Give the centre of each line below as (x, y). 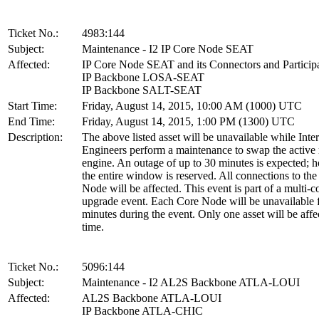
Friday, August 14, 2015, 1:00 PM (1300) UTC (188, 121)
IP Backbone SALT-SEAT (142, 90)
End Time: (31, 121)
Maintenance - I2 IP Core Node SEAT (168, 48)
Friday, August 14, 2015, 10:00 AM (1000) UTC (192, 105)
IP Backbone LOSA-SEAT (143, 77)
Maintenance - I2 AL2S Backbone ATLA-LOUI (191, 282)
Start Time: (32, 105)
